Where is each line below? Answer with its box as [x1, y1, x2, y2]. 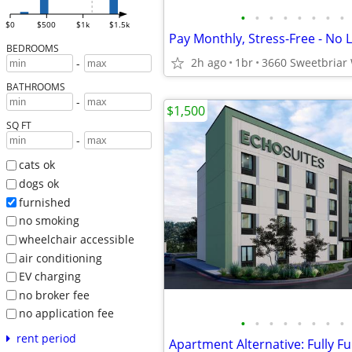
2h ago [191, 55, 226, 70]
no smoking [18, 213, 79, 229]
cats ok [18, 157, 55, 173]
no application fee [18, 306, 114, 321]
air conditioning [18, 250, 102, 266]
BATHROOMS [5, 80, 65, 93]
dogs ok [18, 175, 59, 191]
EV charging [18, 269, 81, 284]
